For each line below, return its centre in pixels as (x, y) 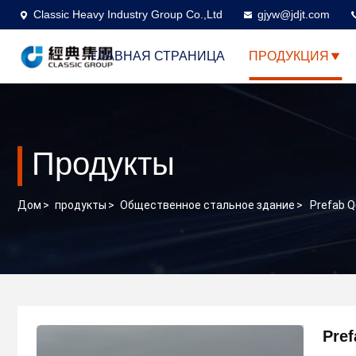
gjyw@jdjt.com (294, 14)
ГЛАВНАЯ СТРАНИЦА (158, 56)
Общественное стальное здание (207, 205)
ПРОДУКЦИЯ (289, 56)
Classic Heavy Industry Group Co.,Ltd (128, 14)
